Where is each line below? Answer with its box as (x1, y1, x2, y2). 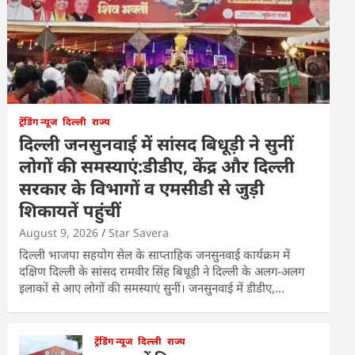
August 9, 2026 (19, 225, 99, 241)
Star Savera (109, 225, 170, 241)
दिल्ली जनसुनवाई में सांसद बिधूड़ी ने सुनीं (19, 132, 294, 156)
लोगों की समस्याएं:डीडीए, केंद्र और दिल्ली (19, 154, 295, 178)
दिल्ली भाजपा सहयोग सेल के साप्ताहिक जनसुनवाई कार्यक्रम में (19, 246, 291, 263)
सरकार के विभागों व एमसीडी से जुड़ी (19, 176, 265, 200)
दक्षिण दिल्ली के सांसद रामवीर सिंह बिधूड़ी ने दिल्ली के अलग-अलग (19, 263, 305, 280)
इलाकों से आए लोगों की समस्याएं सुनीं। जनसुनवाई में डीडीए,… (19, 280, 285, 296)
